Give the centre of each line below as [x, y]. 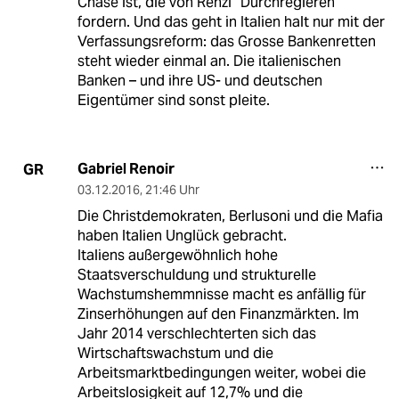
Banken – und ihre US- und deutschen [199, 81]
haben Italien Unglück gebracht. [182, 236]
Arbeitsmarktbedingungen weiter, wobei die [221, 373]
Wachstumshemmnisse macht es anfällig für [221, 295]
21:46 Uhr [172, 190]
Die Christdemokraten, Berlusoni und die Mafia [230, 216]
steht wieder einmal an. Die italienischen [209, 61]
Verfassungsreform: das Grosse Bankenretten [226, 42]
